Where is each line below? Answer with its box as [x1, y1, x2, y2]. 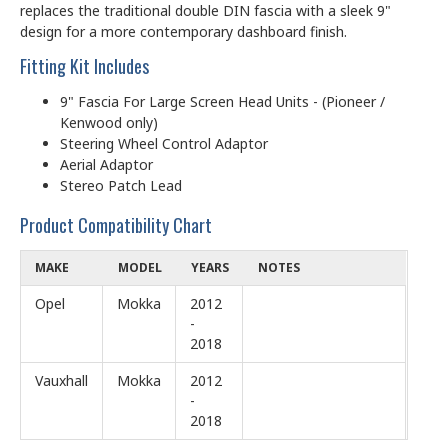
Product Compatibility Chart [20, 211, 212, 238]
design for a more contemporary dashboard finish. [20, 21, 347, 41]
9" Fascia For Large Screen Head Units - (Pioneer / [60, 91, 385, 111]
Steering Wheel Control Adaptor [60, 133, 268, 153]
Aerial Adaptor [60, 154, 153, 174]
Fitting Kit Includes [20, 52, 149, 79]
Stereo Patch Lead [60, 175, 182, 195]
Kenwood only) [60, 112, 158, 132]
